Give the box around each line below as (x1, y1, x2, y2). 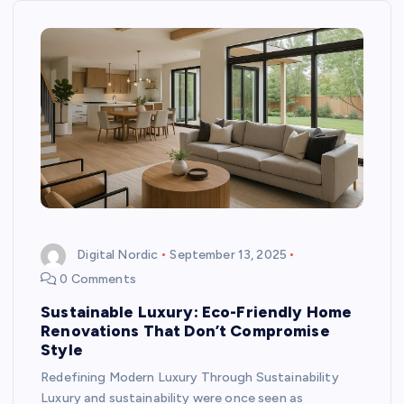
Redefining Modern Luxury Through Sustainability (41, 369, 339, 385)
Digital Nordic (77, 247, 159, 263)
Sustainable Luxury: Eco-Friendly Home (41, 301, 353, 321)
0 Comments (57, 271, 136, 287)
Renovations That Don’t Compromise (41, 320, 330, 340)
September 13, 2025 (170, 247, 287, 263)
